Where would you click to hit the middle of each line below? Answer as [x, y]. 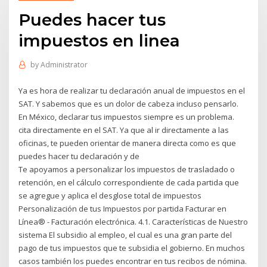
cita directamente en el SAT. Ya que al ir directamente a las [124, 130]
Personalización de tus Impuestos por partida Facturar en [123, 208]
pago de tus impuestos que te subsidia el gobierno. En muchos [132, 248]
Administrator [64, 65]
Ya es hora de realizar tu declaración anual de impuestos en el [132, 90]
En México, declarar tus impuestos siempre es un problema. [127, 117]
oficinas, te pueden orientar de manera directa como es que [128, 143]
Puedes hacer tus [92, 19]
